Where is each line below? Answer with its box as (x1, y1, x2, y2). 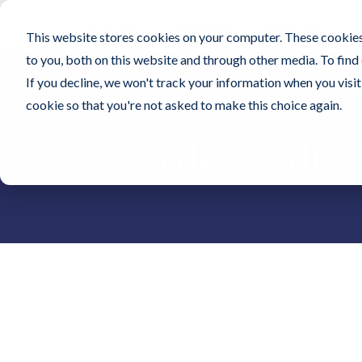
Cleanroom (165, 18, 232, 33)
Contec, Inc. (74, 18, 139, 33)
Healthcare (258, 18, 320, 33)
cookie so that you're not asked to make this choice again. (26, 97, 342, 112)
